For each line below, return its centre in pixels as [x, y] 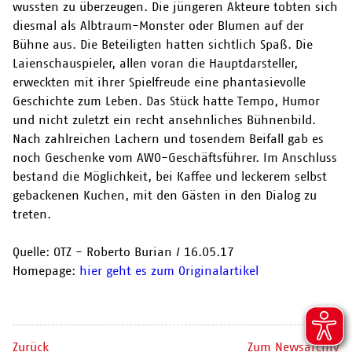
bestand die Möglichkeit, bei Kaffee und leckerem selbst [170, 176]
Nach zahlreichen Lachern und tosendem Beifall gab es [168, 138]
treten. [32, 214]
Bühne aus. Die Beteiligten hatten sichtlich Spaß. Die [163, 44]
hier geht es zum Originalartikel [169, 270]
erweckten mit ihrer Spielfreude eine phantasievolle [159, 82]
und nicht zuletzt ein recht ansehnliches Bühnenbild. [164, 119]
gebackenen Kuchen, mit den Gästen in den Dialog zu [165, 195]
